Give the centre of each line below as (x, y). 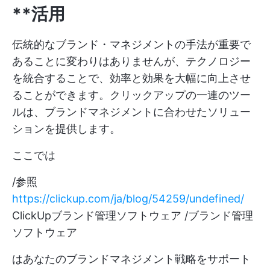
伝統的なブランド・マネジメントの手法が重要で (131, 44)
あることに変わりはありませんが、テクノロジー (131, 61)
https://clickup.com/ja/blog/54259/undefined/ (128, 198)
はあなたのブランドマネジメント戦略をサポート (131, 259)
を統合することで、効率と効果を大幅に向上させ (131, 78)
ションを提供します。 (66, 128)
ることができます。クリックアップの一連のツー (131, 95)
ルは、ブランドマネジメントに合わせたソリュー (131, 111)
